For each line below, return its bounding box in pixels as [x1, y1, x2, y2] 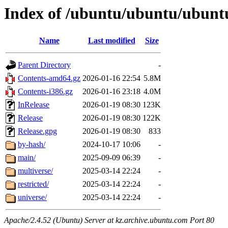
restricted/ [18, 180, 49, 189]
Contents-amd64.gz [18, 74, 80, 83]
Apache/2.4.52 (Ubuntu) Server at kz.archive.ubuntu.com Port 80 [4, 216, 214, 225]
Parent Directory [18, 61, 71, 70]
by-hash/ [18, 140, 45, 149]
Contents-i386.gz [18, 87, 73, 96]
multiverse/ [18, 166, 53, 176]
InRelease [18, 100, 49, 109]
